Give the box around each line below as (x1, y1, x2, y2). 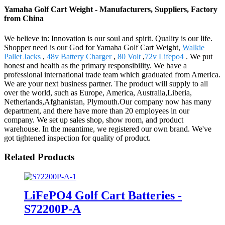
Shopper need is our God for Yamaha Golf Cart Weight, (4, 43, 182, 52)
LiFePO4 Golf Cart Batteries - (24, 189, 182, 202)
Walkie (182, 43, 204, 52)
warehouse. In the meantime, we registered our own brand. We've (4, 124, 211, 133)
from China (4, 14, 44, 23)
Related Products (4, 152, 74, 163)
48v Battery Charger (47, 52, 111, 61)
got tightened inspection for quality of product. (4, 133, 151, 142)
